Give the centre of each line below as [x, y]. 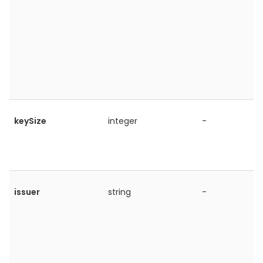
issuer [27, 192]
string [119, 192]
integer [123, 121]
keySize [30, 121]
